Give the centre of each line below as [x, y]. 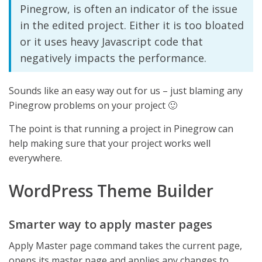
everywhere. [35, 158]
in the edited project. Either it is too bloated [132, 25]
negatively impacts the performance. [113, 58]
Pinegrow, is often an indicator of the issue [129, 9]
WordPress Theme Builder [111, 191]
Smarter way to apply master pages [111, 225]
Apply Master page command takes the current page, [125, 246]
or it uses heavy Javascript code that [111, 42]
